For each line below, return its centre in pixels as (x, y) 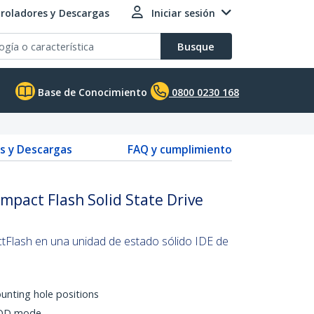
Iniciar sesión (183, 13)
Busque (196, 46)
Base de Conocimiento (91, 92)
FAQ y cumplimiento (180, 149)
